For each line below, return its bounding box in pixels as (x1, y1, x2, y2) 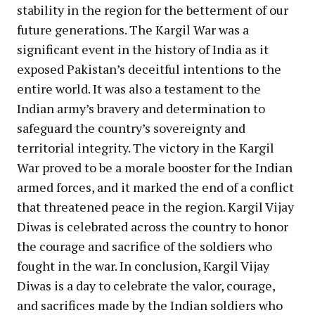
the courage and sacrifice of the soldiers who (17, 237, 272, 255)
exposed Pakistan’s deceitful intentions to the (17, 60, 281, 77)
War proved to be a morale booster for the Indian (17, 158, 292, 176)
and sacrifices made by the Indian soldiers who (17, 296, 283, 314)
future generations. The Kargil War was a (17, 20, 249, 38)
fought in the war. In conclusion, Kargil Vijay (17, 257, 269, 274)
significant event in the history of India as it (17, 40, 269, 58)
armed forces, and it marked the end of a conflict (17, 178, 294, 195)
